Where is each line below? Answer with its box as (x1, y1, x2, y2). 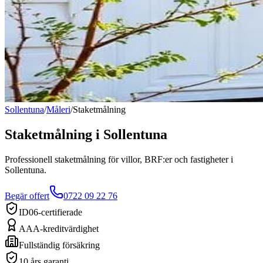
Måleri (46, 104, 70, 114)
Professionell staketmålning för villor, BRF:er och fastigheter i (5, 154, 233, 164)
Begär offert (5, 190, 49, 201)
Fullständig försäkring (19, 240, 100, 250)
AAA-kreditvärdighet (19, 223, 99, 234)
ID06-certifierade (19, 207, 82, 217)
